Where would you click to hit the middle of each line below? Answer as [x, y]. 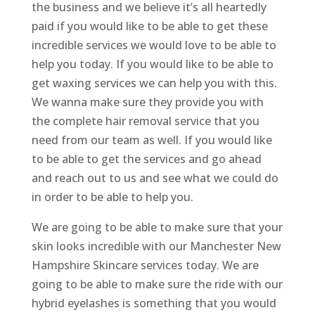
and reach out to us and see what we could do [155, 178]
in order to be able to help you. [112, 197]
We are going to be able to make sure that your [157, 227]
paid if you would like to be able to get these [149, 26]
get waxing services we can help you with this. [154, 83]
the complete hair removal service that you [145, 121]
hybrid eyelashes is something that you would [154, 303]
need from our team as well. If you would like [152, 140]
